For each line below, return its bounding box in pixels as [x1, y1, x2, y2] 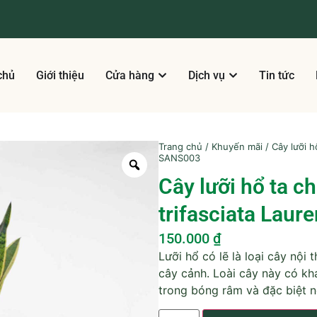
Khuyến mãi [212, 141, 263, 152]
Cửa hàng [105, 68, 154, 82]
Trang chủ [158, 141, 202, 152]
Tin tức [258, 68, 294, 82]
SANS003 [158, 152, 200, 163]
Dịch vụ [188, 68, 225, 82]
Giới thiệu [35, 68, 84, 82]
